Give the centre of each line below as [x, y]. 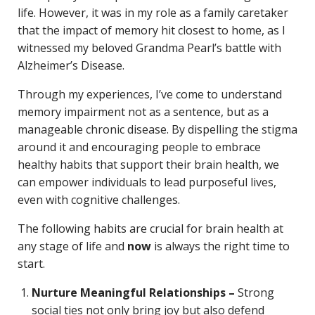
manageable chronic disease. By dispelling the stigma [157, 129]
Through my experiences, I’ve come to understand [150, 94]
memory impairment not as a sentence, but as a [143, 111]
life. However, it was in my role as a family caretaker [153, 12]
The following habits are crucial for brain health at [150, 228]
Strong [256, 292]
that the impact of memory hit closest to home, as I [152, 30]
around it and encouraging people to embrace [139, 147]
